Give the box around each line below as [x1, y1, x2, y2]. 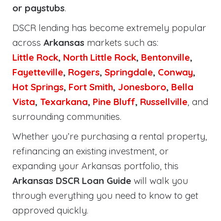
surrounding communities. [12, 110, 121, 122]
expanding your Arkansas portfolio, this [12, 160, 179, 172]
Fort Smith [69, 81, 113, 93]
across [12, 37, 43, 48]
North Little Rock [63, 51, 136, 63]
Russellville [140, 96, 187, 108]
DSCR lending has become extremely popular [12, 22, 206, 34]
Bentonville [141, 51, 190, 63]
